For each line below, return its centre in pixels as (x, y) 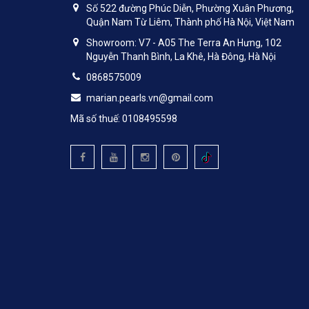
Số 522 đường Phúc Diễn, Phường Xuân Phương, (190, 8)
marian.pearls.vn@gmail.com (150, 98)
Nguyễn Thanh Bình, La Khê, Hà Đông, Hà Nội (181, 57)
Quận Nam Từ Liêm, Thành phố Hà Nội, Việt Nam (190, 22)
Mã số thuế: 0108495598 (124, 119)
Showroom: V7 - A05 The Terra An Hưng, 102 (184, 43)
